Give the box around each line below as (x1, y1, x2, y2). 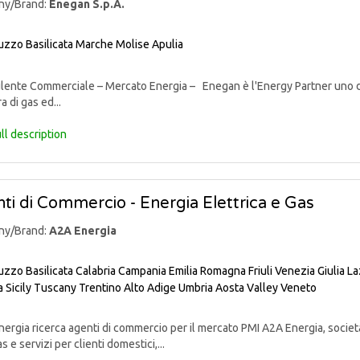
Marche (76, 38, 113, 51)
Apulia (152, 38, 183, 51)
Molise (116, 38, 149, 51)
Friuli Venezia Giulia (248, 264, 345, 277)
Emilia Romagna (169, 264, 246, 277)
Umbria (178, 281, 213, 295)
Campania (118, 264, 166, 277)
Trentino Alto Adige (79, 281, 176, 295)
